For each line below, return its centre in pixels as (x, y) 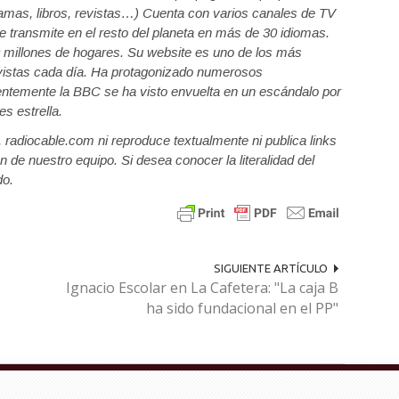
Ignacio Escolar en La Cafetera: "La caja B (202, 288)
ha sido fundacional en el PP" (242, 308)
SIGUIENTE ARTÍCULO (270, 268)
